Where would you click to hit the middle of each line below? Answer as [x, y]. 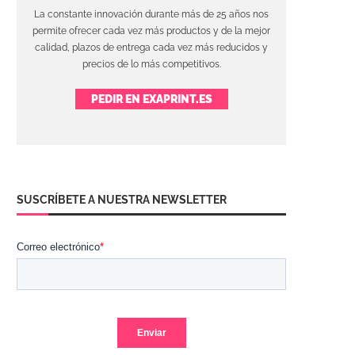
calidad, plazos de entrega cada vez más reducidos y [151, 47]
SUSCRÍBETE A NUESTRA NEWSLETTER [122, 199]
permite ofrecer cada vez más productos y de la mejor [151, 31]
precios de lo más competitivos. [151, 64]
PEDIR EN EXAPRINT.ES [151, 99]
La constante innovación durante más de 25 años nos [151, 14]
